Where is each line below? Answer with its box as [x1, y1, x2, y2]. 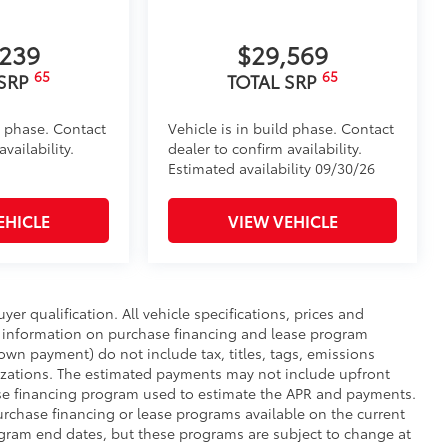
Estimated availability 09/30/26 [168, 157, 376, 178]
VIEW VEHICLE [227, 208, 338, 232]
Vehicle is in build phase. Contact [168, 117, 395, 138]
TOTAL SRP [227, 67, 323, 94]
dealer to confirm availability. [168, 137, 363, 158]
